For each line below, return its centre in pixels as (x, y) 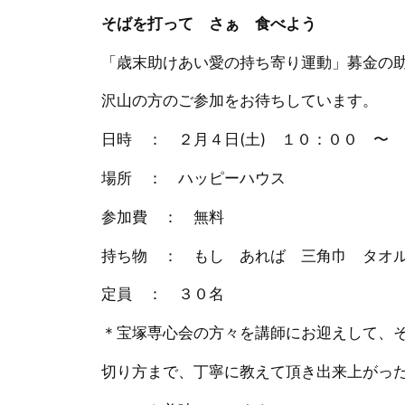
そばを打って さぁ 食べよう (209, 23)
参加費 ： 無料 (163, 217)
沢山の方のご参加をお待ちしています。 (240, 101)
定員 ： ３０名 (163, 294)
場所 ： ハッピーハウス (193, 178)
